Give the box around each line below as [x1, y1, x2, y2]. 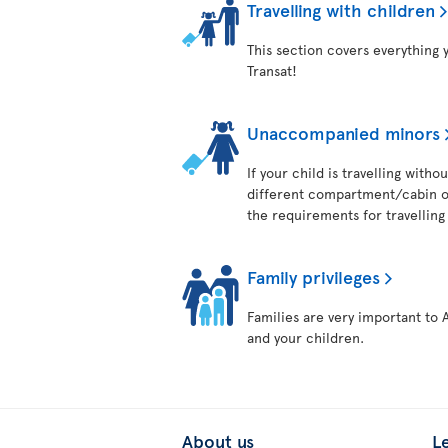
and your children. [247, 328, 364, 347]
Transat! [247, 61, 297, 80]
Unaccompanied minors [247, 120, 440, 145]
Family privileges [247, 264, 380, 289]
